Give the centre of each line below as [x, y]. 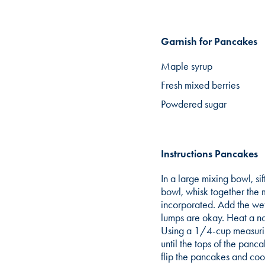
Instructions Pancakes [209, 153]
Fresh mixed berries [200, 85]
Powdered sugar [194, 104]
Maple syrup [187, 66]
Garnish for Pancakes [209, 41]
